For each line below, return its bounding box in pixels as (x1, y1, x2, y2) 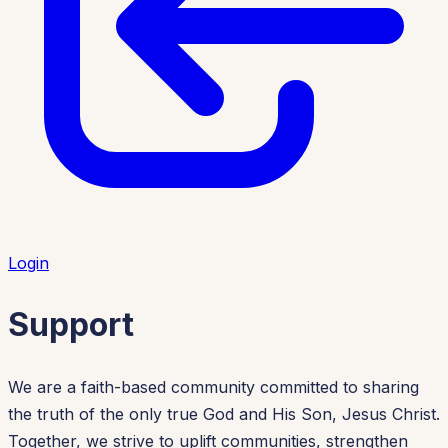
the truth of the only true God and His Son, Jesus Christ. (8, 403, 440, 424)
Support (8, 305, 134, 345)
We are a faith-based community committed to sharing (8, 376, 419, 397)
